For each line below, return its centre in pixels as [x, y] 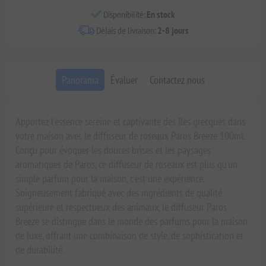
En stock [161, 15]
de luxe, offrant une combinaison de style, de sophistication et [130, 236]
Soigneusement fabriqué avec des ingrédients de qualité [119, 193]
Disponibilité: [124, 15]
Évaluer [124, 80]
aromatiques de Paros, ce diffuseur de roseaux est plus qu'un [127, 164]
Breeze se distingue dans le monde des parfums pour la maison [132, 221]
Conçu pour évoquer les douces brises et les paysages [113, 150]
